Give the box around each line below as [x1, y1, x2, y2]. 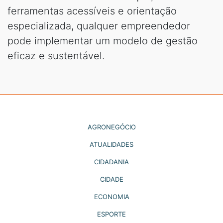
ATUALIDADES [90, 140, 133, 148]
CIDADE [100, 175, 123, 183]
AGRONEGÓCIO [87, 122, 136, 131]
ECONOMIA [94, 192, 129, 201]
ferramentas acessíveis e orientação [7, 4, 177, 17]
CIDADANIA [94, 157, 129, 166]
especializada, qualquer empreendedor [7, 19, 190, 32]
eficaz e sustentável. [7, 49, 105, 62]
